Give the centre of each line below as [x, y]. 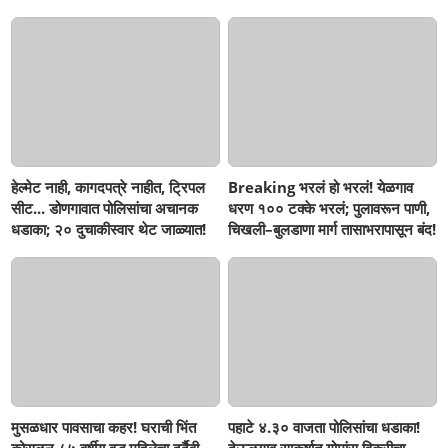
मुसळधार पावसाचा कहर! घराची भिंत [104, 427]
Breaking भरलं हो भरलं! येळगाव [321, 187]
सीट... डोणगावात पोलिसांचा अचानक [105, 208]
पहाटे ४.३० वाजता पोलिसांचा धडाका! [324, 427]
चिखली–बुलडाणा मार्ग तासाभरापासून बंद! [332, 229]
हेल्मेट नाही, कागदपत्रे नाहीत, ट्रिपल [108, 187]
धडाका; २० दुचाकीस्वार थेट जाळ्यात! [109, 229]
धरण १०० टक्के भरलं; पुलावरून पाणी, [329, 208]
